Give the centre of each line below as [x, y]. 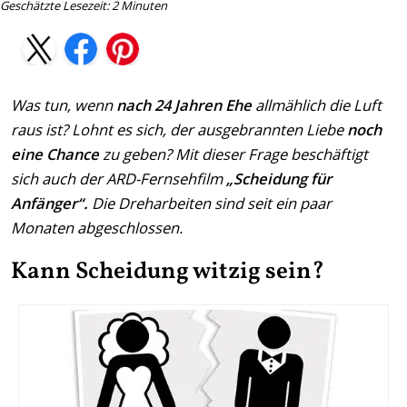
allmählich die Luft [317, 105]
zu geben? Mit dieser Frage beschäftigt [233, 154]
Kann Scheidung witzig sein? [168, 272]
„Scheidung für [279, 179]
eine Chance [55, 154]
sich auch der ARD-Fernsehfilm [119, 179]
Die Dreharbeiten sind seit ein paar [210, 203]
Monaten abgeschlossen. [97, 228]
